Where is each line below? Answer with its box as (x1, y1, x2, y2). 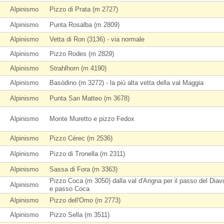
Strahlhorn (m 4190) (49, 64, 106, 72)
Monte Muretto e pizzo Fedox (49, 115, 134, 122)
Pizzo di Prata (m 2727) (49, 5, 118, 13)
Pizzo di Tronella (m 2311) (49, 150, 125, 157)
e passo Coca (49, 185, 89, 192)
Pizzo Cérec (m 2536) (49, 134, 112, 142)
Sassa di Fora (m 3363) (49, 165, 117, 173)
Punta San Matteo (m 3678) (49, 94, 129, 102)
